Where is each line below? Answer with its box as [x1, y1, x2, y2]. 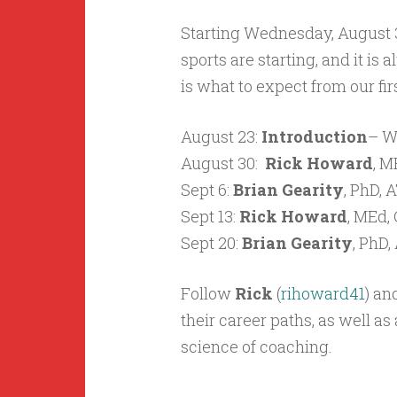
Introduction [261, 126, 368, 147]
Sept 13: [180, 206, 239, 227]
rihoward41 [280, 283, 365, 304]
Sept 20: [180, 232, 242, 253]
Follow [180, 283, 235, 304]
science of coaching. [180, 336, 332, 357]
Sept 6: [180, 179, 233, 200]
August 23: [180, 126, 261, 147]
